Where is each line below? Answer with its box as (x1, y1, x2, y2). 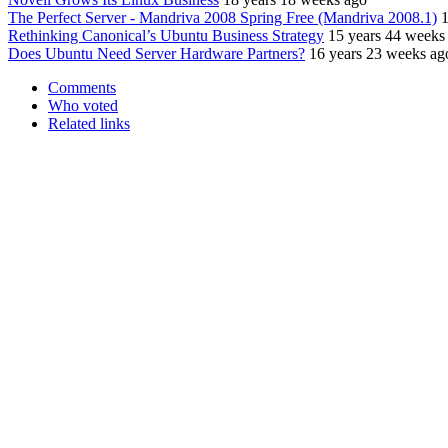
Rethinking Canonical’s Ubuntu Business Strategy (8, 27, 324, 45)
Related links (48, 115, 130, 133)
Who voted (48, 97, 118, 115)
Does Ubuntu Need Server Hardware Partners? (8, 45, 305, 63)
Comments (48, 79, 116, 97)
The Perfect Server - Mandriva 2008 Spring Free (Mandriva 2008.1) (8, 9, 437, 27)
